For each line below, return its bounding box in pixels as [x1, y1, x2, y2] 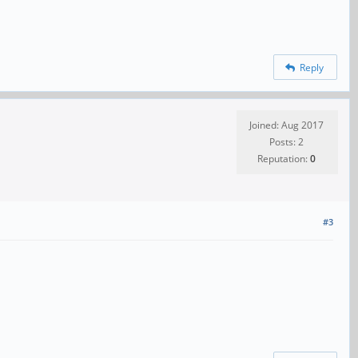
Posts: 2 [269, 135, 304, 149]
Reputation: [257, 152, 310, 166]
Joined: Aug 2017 [249, 118, 324, 133]
